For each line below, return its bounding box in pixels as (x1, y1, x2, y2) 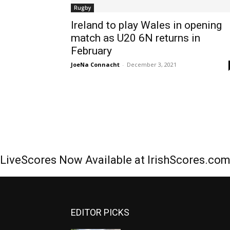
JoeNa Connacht (71, 61, 120, 68)
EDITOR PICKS (71, 207, 129, 218)
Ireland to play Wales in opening (71, 19, 222, 31)
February (71, 45, 112, 57)
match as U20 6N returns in (71, 32, 200, 44)
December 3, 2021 (127, 61, 177, 68)
